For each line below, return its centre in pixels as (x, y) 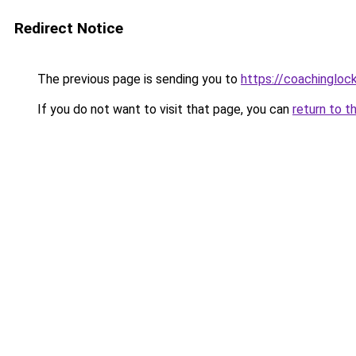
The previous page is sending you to (137, 79)
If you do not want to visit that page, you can (163, 109)
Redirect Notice (69, 28)
